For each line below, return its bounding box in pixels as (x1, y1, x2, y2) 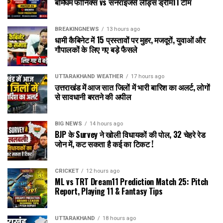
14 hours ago (90, 120, 123, 127)
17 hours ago (131, 73, 164, 80)
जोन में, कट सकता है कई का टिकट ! (55, 137, 153, 150)
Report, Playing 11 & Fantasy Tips (55, 185, 163, 197)
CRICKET (55, 167, 79, 174)
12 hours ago (86, 167, 119, 174)
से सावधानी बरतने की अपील (55, 90, 131, 103)
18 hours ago (103, 215, 136, 222)
